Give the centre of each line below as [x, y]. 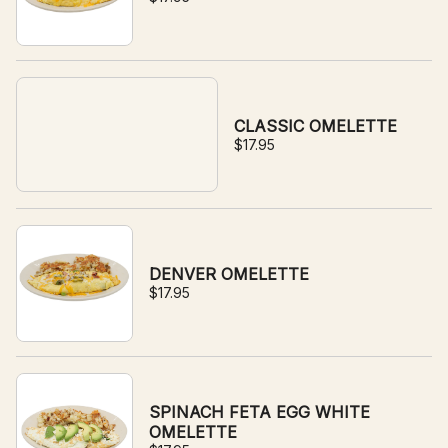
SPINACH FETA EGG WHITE [260, 412]
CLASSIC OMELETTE [315, 126]
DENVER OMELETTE [229, 274]
